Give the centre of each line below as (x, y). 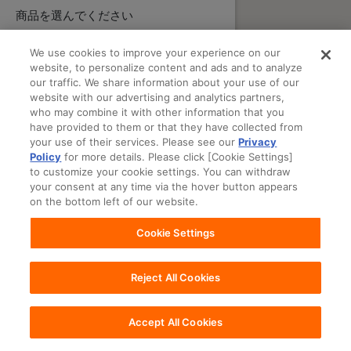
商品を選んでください (74, 15)
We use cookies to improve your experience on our (156, 52)
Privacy (258, 142)
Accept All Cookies (175, 322)
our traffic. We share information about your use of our (165, 82)
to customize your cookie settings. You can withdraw (161, 172)
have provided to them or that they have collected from (166, 127)
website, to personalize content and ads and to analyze (166, 67)
